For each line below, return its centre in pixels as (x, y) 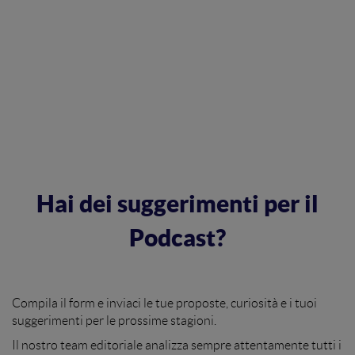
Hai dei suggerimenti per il (177, 204)
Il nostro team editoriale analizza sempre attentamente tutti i (177, 345)
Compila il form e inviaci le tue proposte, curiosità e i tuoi (164, 303)
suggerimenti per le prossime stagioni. (114, 321)
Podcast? (177, 238)
